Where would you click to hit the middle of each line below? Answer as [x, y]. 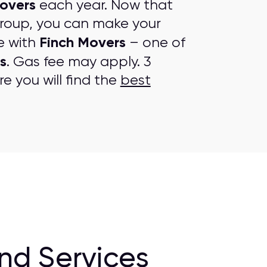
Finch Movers [82, 42]
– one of [155, 42]
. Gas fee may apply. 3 [79, 61]
